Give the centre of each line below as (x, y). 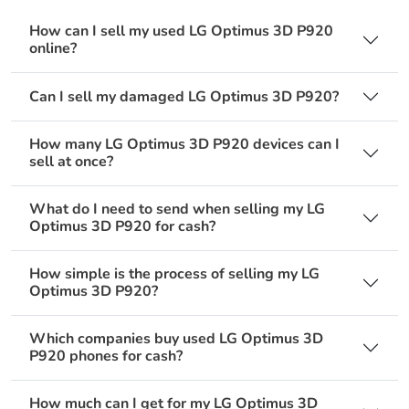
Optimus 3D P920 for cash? (122, 227)
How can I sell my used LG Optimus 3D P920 (181, 31)
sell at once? (71, 162)
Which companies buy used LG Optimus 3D (176, 339)
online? (53, 49)
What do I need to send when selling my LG (177, 210)
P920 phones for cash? (106, 357)
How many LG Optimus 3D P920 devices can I (184, 145)
